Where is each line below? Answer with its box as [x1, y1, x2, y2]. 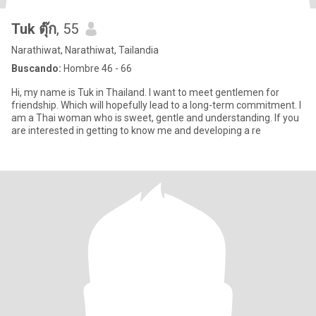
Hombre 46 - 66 [61, 63, 132, 74]
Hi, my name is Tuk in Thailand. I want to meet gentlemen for [11, 87, 279, 98]
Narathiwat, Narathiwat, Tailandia [11, 44, 159, 56]
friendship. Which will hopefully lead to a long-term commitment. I [11, 99, 61, 111]
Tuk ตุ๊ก [11, 20, 56, 37]
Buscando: [11, 63, 61, 74]
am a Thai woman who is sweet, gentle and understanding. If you [11, 112, 274, 123]
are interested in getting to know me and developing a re [11, 125, 261, 136]
